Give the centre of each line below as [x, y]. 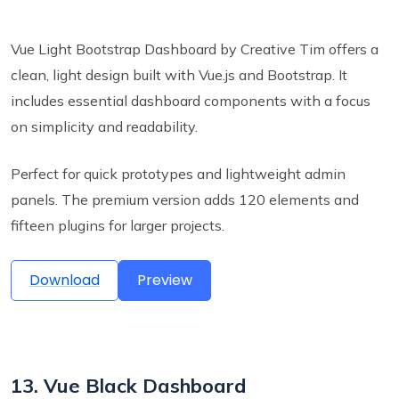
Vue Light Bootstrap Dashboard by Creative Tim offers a [195, 49]
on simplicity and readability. [104, 127]
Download [65, 281]
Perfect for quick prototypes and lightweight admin [178, 174]
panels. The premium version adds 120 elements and [185, 200]
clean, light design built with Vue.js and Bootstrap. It [179, 75]
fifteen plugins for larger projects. [118, 226]
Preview [165, 281]
